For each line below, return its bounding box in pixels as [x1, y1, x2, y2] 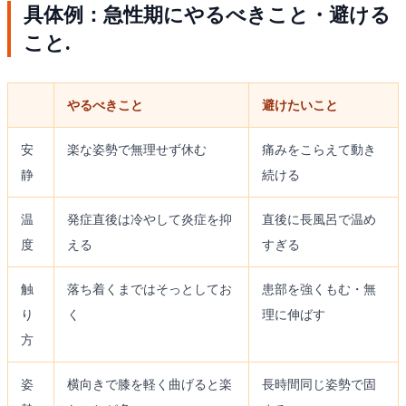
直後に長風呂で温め [261, 212, 376, 227]
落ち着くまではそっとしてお [66, 282, 232, 297]
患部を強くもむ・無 [261, 282, 376, 297]
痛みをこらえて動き [261, 142, 376, 158]
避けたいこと [261, 98, 338, 113]
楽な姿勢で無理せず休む [66, 142, 207, 158]
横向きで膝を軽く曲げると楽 [66, 377, 232, 392]
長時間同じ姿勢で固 [261, 377, 376, 392]
